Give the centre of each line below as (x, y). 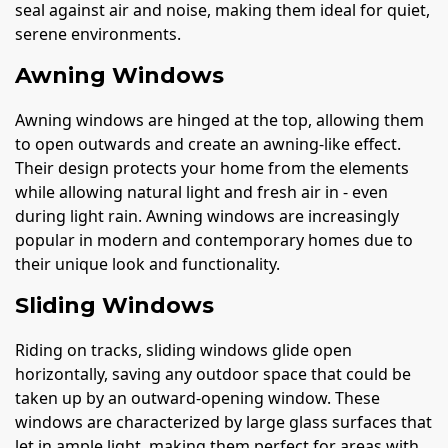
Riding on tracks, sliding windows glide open (183, 350)
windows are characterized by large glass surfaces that (223, 422)
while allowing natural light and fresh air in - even (201, 192)
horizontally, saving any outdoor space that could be (213, 374)
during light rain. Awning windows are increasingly (207, 216)
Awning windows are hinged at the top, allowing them (219, 120)
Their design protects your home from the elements (212, 168)
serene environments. (98, 33)
